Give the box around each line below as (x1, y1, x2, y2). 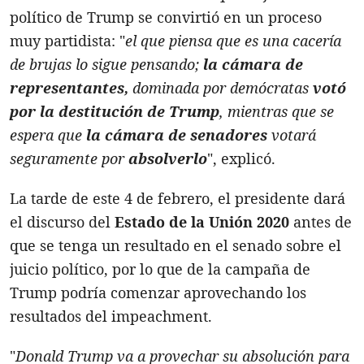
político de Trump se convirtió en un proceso (10, 6, 322, 27)
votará (271, 124, 316, 145)
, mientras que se (219, 101, 334, 121)
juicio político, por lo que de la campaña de (10, 258, 310, 279)
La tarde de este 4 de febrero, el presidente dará (10, 188, 345, 208)
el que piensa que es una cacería (125, 30, 341, 50)
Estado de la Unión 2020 (115, 211, 289, 232)
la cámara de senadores (86, 124, 271, 145)
